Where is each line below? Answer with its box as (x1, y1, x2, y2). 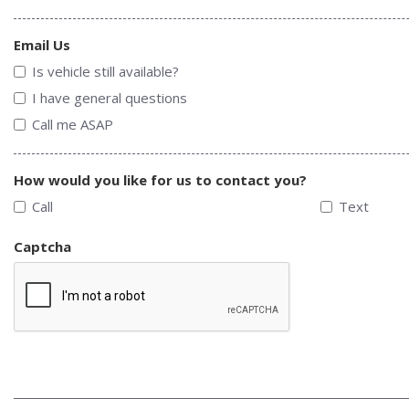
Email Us (14, 35, 70, 54)
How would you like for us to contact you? (14, 170, 307, 189)
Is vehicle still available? (32, 61, 179, 80)
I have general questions (32, 88, 187, 107)
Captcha (14, 236, 71, 256)
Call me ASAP (32, 114, 113, 133)
